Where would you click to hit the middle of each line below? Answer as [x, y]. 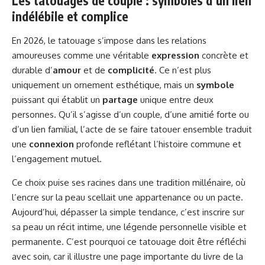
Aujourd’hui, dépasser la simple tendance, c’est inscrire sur [128, 212]
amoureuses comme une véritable [82, 55]
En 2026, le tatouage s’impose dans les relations [109, 41]
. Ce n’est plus [183, 70]
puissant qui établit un [57, 100]
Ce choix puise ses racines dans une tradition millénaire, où [129, 182]
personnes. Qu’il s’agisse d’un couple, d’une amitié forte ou [130, 114]
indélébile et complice [70, 16]
